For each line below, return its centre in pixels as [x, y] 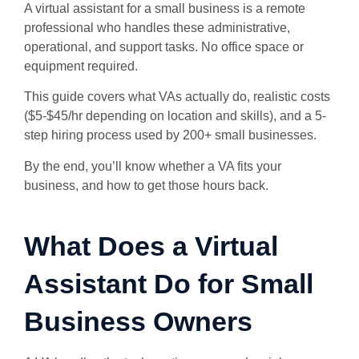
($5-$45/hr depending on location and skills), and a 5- [175, 116]
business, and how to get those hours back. [146, 185]
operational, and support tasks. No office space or [164, 47]
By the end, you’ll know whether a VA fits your [153, 166]
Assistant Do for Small [169, 283]
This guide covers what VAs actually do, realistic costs [177, 97]
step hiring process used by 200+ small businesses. [172, 135]
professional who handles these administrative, [157, 28]
